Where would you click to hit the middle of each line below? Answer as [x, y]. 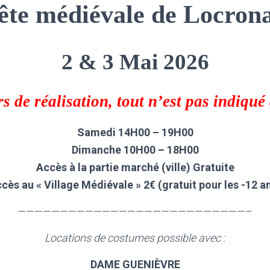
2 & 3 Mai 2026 [135, 62]
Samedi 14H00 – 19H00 [135, 132]
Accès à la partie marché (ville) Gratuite [135, 167]
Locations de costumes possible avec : [135, 238]
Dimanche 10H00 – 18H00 [135, 150]
